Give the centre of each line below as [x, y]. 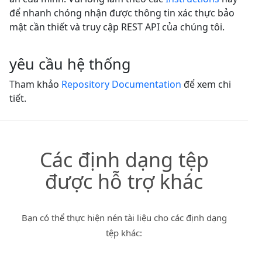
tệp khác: [124, 233]
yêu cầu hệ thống [70, 64]
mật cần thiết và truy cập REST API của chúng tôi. [117, 27]
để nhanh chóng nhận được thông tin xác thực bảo [122, 13]
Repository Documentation [121, 85]
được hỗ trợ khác [124, 182]
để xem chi [206, 85]
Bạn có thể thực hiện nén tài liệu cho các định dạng [124, 218]
